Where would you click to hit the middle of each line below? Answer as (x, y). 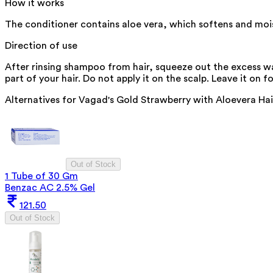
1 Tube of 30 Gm (41, 176)
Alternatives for (42, 100)
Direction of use (41, 46)
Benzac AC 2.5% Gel (50, 188)
